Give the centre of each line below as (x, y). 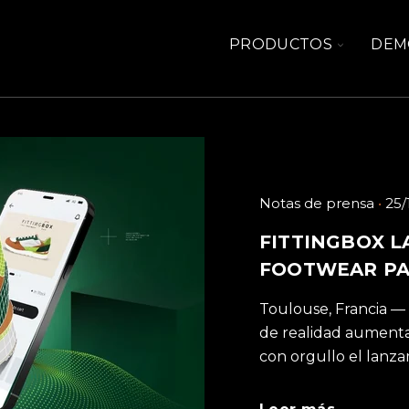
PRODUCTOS (281, 45)
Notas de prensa (317, 203)
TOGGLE (369, 43)
